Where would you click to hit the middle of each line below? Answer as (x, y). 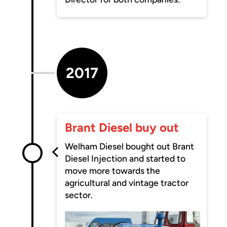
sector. (79, 195)
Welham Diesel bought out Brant (130, 146)
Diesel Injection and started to (125, 159)
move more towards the (113, 171)
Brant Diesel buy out (122, 128)
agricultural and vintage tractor (127, 183)
